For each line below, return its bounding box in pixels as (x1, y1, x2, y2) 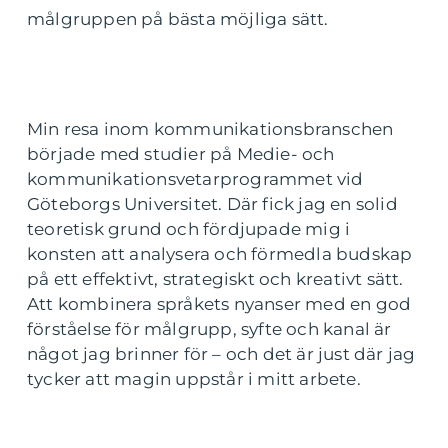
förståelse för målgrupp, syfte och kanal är (27, 319, 392, 339)
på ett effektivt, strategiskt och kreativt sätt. (27, 269, 404, 289)
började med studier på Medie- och (27, 144, 335, 164)
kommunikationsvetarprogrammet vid (27, 169, 364, 189)
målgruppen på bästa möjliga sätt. (27, 9, 329, 29)
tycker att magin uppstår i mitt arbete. (27, 369, 361, 389)
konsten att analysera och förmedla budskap (27, 244, 413, 264)
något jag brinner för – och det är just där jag (27, 344, 416, 364)
